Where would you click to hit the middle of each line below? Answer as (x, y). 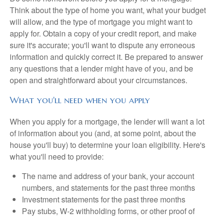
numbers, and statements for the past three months (109, 188)
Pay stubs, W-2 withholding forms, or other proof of (108, 211)
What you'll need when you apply (80, 100)
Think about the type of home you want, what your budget (108, 10)
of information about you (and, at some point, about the (103, 133)
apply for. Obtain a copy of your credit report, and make (103, 33)
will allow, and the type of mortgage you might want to (101, 21)
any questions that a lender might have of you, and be (101, 68)
